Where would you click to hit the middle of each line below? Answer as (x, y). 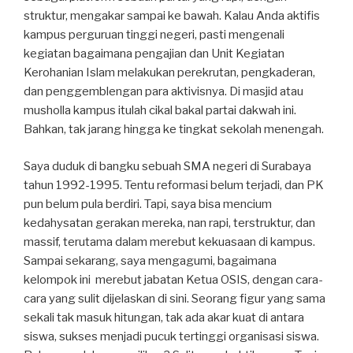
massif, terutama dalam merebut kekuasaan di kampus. (169, 242)
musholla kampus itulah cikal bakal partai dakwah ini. (160, 111)
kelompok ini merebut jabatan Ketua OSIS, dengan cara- (173, 279)
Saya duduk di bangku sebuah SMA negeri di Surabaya (167, 166)
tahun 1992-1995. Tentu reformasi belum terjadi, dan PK (174, 185)
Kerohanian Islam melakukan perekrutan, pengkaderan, (169, 73)
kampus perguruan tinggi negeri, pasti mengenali (154, 35)
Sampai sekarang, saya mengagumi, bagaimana (150, 260)
